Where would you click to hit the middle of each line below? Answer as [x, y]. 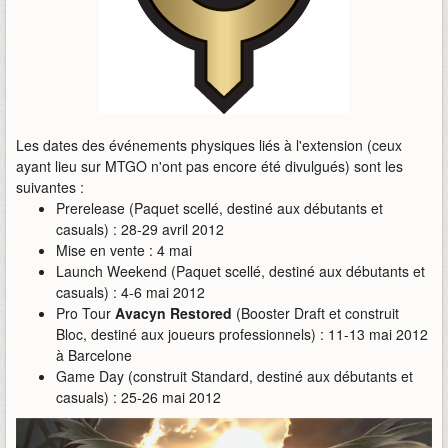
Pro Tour [85, 313]
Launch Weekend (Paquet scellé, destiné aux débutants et [240, 271]
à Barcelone [94, 355]
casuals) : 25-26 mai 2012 [138, 397]
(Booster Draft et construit [315, 313]
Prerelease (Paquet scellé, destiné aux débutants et [219, 208]
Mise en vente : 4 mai [124, 250]
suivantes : [50, 187]
